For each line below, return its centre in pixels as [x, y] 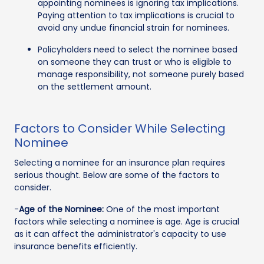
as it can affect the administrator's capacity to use [120, 234]
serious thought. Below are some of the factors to [117, 175]
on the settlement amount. [95, 86]
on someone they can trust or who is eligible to [135, 62]
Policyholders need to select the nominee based [138, 49]
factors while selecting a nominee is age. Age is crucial [127, 221]
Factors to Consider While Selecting [120, 128]
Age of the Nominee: [61, 209]
